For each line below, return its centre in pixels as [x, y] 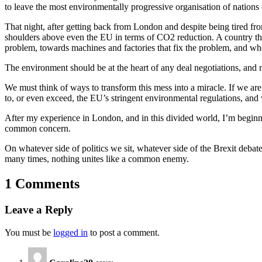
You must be [29, 232]
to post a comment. [124, 232]
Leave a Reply [39, 209]
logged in [70, 232]
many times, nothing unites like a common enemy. [97, 159]
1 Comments [42, 184]
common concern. [38, 129]
